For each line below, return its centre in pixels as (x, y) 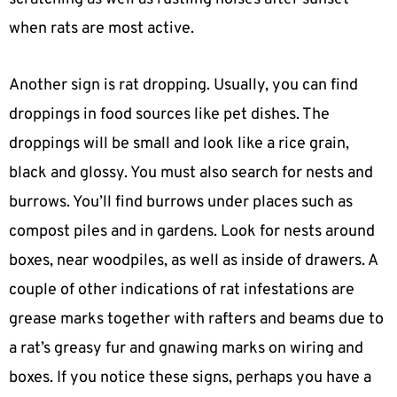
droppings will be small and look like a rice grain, (179, 144)
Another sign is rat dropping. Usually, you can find (183, 86)
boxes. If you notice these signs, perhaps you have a (190, 378)
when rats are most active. (101, 28)
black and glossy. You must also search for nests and (191, 174)
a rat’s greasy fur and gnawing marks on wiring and (186, 349)
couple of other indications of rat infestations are (182, 291)
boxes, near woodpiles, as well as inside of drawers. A (193, 261)
